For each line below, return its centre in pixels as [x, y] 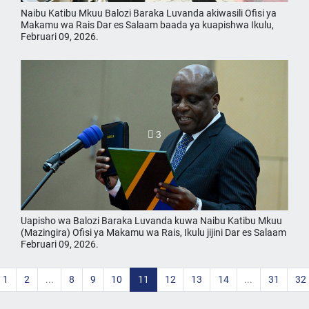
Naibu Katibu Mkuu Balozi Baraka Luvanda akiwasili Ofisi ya [149, 13]
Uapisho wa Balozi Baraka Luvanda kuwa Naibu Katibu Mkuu [151, 221]
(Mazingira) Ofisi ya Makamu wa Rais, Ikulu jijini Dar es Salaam [153, 233]
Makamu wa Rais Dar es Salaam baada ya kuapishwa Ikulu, [147, 25]
